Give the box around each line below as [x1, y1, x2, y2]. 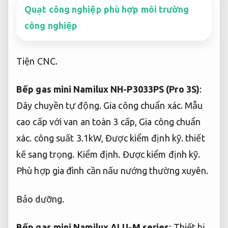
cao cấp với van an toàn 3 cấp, [16, 117, 139, 127]
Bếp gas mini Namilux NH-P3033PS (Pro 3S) [16, 84, 199, 95]
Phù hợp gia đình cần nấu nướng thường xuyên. [16, 165, 209, 176]
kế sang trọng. [16, 149, 77, 160]
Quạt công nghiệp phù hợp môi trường [24, 4, 189, 15]
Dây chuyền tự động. [16, 100, 101, 111]
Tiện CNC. [16, 55, 58, 66]
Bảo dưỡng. [16, 193, 64, 204]
